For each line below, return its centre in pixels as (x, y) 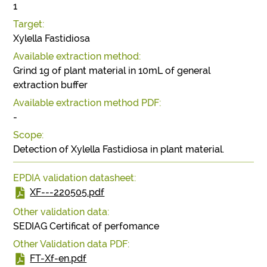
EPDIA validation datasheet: (75, 178)
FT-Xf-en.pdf (58, 258)
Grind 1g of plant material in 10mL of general (112, 70)
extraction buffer (51, 85)
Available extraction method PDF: (87, 103)
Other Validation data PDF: (72, 244)
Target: (29, 24)
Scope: (29, 135)
